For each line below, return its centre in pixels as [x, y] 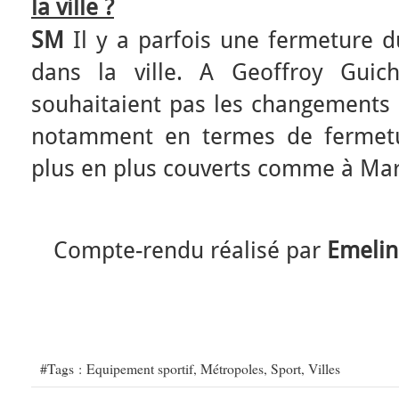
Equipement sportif [140, 368]
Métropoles [232, 368]
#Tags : [63, 368]
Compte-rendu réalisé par [190, 250]
